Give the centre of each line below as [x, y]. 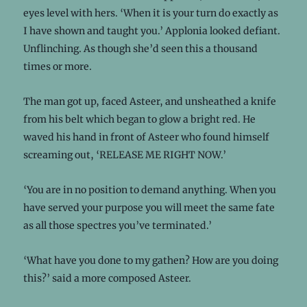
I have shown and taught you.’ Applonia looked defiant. [151, 30]
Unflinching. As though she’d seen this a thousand [140, 48]
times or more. [57, 66]
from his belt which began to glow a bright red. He [139, 119]
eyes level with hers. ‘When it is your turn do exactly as [150, 13]
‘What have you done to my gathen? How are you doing [150, 260]
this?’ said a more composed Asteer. [107, 278]
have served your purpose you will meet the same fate [149, 207]
